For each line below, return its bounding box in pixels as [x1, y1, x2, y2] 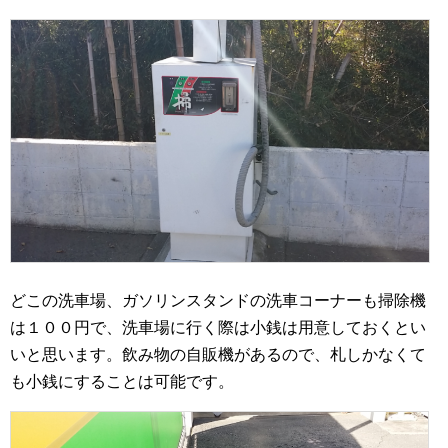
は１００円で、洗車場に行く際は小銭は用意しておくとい [10, 319, 426, 337]
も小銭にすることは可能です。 [10, 373, 234, 391]
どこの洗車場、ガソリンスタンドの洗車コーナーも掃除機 [10, 292, 426, 310]
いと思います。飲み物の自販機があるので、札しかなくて [10, 346, 426, 364]
